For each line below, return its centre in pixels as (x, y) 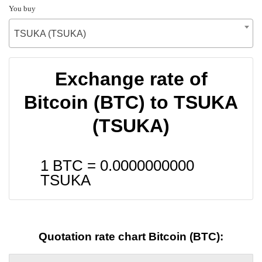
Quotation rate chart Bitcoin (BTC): (131, 237)
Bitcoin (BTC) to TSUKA (131, 102)
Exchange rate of (131, 79)
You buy (22, 8)
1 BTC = (70, 165)
